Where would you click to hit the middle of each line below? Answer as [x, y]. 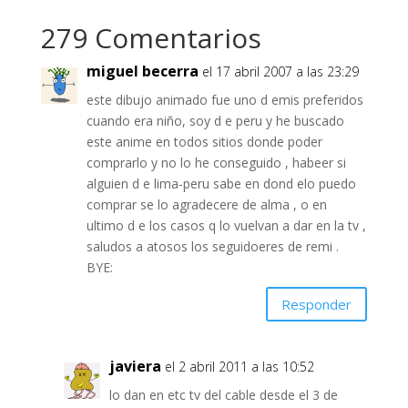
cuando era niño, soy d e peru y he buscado [215, 121]
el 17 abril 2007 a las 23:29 [280, 72]
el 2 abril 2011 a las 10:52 [239, 367]
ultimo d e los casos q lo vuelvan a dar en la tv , [226, 226]
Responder [317, 304]
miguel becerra [142, 71]
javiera [135, 367]
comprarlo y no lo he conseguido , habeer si [216, 163]
